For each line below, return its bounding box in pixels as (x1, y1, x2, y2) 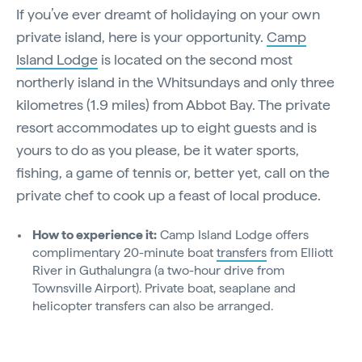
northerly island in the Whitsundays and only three (16, 74, 335, 91)
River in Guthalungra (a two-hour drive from (32, 263, 284, 279)
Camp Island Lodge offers (157, 227, 309, 243)
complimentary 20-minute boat (32, 245, 217, 261)
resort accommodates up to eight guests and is (16, 119, 317, 137)
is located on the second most (98, 51, 293, 69)
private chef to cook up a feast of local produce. (16, 187, 321, 204)
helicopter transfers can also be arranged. (32, 298, 273, 314)
